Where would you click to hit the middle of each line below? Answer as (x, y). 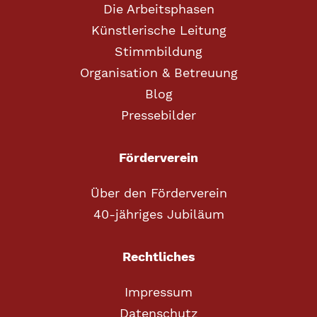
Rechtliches (158, 257)
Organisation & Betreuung (158, 73)
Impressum (158, 292)
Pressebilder (158, 115)
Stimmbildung (158, 51)
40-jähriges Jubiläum (158, 214)
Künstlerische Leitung (158, 30)
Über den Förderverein (158, 193)
